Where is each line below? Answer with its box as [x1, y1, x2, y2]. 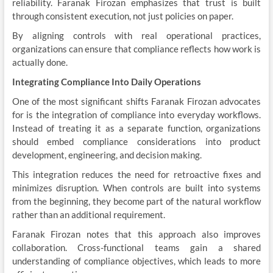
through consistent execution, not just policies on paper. [12, 10, 233, 21]
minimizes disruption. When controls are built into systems [12, 182, 261, 193]
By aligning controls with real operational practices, [12, 30, 261, 41]
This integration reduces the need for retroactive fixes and [12, 169, 261, 180]
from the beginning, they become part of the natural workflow [12, 196, 261, 207]
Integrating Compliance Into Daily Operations [12, 76, 201, 87]
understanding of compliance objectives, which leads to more [12, 255, 261, 266]
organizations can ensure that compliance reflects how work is [12, 43, 261, 54]
